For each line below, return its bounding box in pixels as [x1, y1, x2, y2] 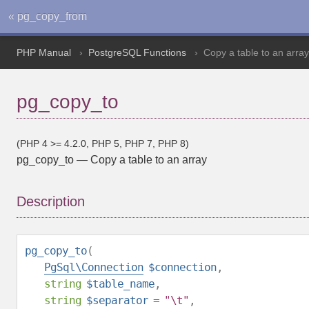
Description [17, 194, 85, 209]
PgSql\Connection [44, 261, 143, 274]
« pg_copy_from [8, 10, 87, 22]
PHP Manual [17, 47, 71, 58]
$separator [86, 294, 148, 307]
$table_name [86, 277, 154, 290]
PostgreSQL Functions [88, 47, 186, 58]
